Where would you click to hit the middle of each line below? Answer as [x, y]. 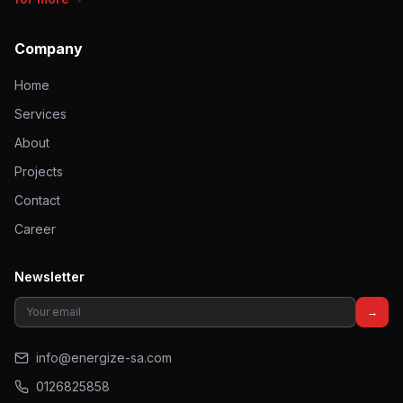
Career [35, 229]
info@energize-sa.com [104, 358]
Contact [37, 200]
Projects [39, 171]
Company [49, 49]
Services [40, 114]
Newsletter [49, 277]
